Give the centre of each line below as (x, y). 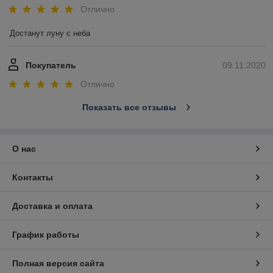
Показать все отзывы (129, 108)
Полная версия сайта (58, 264)
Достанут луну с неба (50, 33)
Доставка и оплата (52, 206)
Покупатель (51, 65)
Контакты (33, 178)
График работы (46, 235)
